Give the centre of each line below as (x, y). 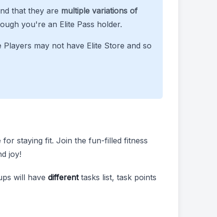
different (63, 177)
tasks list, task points (117, 177)
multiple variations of (99, 11)
